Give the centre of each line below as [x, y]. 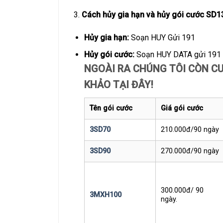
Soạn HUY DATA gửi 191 [177, 55]
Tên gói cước [112, 109]
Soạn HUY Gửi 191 [162, 37]
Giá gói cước [182, 109]
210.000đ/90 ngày [190, 130]
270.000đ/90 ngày [190, 151]
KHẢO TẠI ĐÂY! [118, 85]
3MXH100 [105, 195]
